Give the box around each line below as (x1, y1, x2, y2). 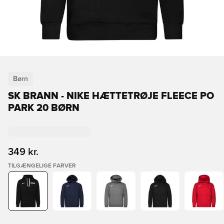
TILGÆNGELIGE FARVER (8, 163, 76, 169)
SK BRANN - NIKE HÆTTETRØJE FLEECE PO (8, 91, 214, 101)
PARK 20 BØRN (8, 103, 79, 113)
